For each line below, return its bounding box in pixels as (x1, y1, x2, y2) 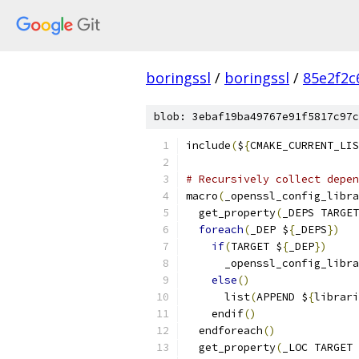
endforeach (186, 324, 263, 337)
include (186, 139, 231, 152)
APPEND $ (256, 290, 308, 304)
